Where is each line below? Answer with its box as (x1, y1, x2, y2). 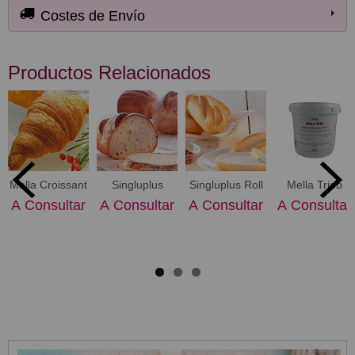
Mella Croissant (10, 177, 87, 191)
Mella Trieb (287, 177, 342, 191)
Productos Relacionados (8, 61, 211, 83)
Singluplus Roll (189, 177, 263, 191)
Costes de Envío (36, 7, 146, 24)
